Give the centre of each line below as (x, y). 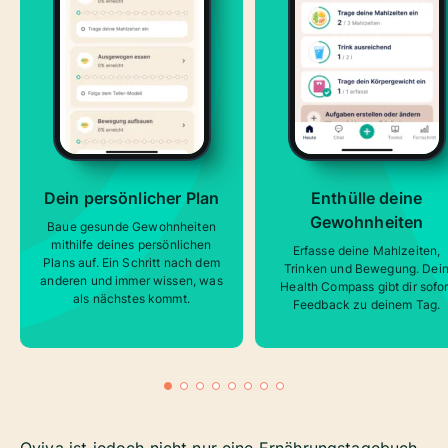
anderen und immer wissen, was (131, 281)
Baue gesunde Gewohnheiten (131, 227)
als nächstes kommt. (131, 299)
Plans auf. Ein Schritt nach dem (131, 263)
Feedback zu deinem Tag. (366, 305)
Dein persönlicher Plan (131, 198)
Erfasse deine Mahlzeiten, (366, 251)
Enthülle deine (366, 198)
